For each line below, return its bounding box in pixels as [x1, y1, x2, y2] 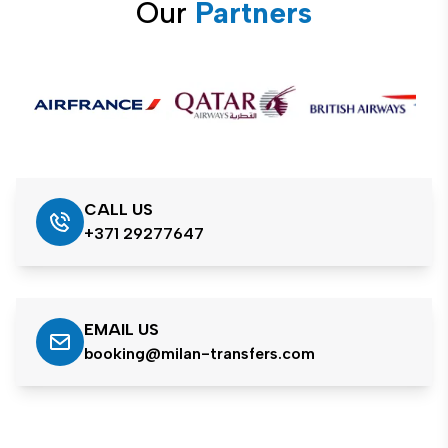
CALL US [84, 199, 153, 219]
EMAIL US [84, 319, 159, 339]
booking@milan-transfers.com [84, 343, 315, 363]
